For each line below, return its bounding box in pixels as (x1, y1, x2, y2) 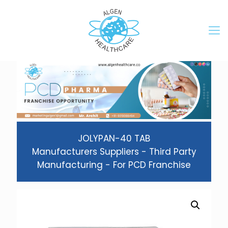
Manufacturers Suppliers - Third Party (32, 146, 196, 158)
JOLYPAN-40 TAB (78, 132, 150, 145)
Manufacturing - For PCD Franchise (37, 159, 191, 172)
